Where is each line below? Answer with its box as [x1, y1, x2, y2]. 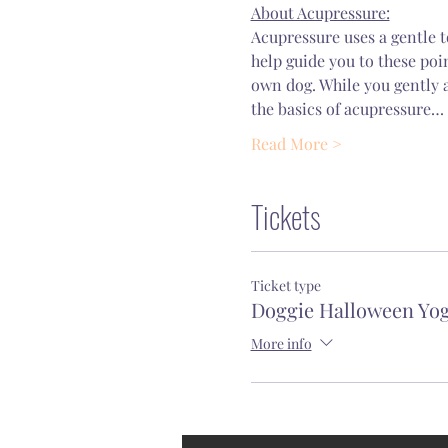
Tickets [250, 194, 321, 239]
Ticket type [250, 276, 321, 295]
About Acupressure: [250, 2, 390, 23]
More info [250, 333, 312, 353]
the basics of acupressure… [250, 98, 444, 119]
